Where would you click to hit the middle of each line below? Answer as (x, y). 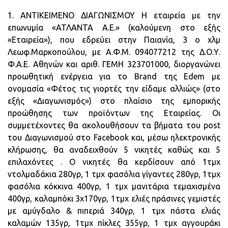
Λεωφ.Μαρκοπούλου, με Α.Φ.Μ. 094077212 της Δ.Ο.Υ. (114, 52)
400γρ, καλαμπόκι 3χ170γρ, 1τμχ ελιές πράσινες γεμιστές (114, 198)
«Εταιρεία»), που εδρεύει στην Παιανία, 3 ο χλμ (114, 40)
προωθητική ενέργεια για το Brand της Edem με (114, 76)
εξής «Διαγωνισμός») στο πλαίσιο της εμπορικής (114, 101)
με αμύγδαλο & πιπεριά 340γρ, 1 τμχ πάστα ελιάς (114, 211)
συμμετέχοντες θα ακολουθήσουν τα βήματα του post (114, 125)
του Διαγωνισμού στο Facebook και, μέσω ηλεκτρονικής (114, 137)
